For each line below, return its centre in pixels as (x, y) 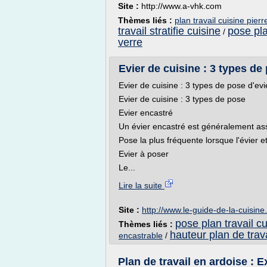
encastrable (141, 235)
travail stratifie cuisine (169, 31)
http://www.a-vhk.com (181, 6)
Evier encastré (146, 113)
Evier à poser (144, 154)
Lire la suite (142, 185)
